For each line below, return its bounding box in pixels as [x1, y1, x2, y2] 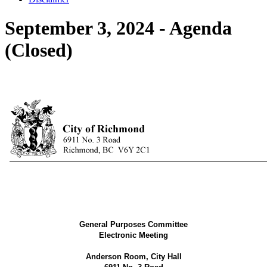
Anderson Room [85, 252, 146, 261]
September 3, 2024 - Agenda [5, 17, 232, 39]
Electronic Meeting [99, 230, 168, 240]
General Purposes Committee [79, 219, 188, 229]
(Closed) [5, 39, 73, 61]
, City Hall [145, 252, 182, 261]
